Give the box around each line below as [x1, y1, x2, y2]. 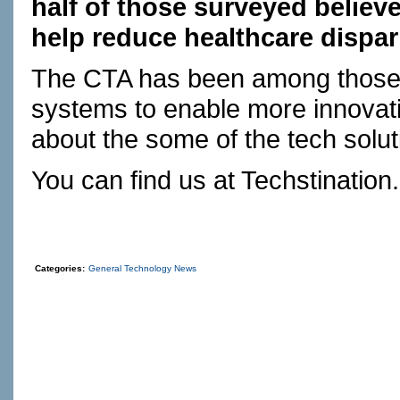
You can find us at [31, 165, 241, 195]
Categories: [35, 263, 85, 273]
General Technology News [88, 263, 196, 273]
